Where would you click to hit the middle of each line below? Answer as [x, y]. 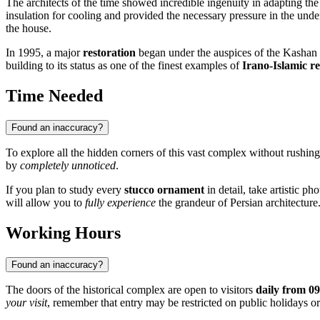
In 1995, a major [44, 53]
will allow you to [45, 203]
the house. [29, 29]
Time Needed [54, 96]
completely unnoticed [68, 166]
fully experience [120, 203]
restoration [109, 53]
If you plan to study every [65, 190]
